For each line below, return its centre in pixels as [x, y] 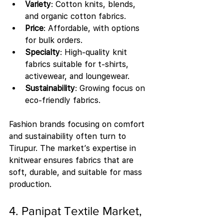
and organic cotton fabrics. [75, 16]
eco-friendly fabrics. [63, 100]
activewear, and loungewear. [77, 76]
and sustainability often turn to [69, 136]
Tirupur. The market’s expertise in [74, 148]
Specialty [42, 52]
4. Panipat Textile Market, [77, 211]
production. [30, 184]
